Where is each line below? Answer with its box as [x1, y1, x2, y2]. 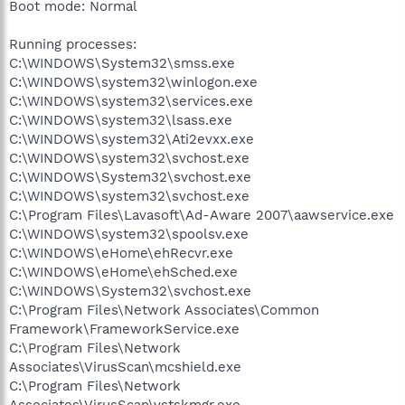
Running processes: [9, 35, 137, 52]
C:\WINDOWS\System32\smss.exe [9, 54, 235, 71]
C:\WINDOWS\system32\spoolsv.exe [9, 225, 249, 242]
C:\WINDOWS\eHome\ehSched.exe [9, 263, 238, 280]
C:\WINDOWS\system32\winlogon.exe [9, 73, 258, 90]
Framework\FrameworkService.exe [9, 320, 240, 337]
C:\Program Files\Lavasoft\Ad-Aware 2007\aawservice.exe [9, 206, 394, 223]
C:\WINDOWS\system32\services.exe [9, 92, 253, 109]
